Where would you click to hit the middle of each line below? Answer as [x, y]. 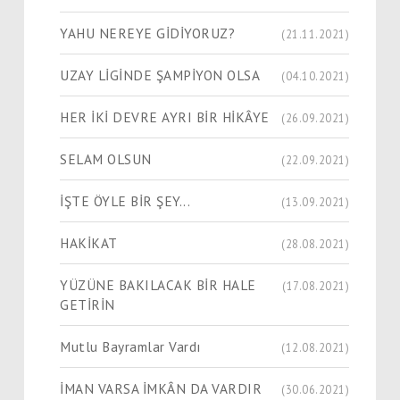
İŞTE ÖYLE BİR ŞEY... [125, 200]
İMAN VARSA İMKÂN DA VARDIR [161, 388]
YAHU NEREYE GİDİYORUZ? [147, 33]
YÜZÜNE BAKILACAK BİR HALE [158, 284]
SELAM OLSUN [106, 158]
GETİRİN [87, 304]
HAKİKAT [89, 242]
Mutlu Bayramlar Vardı [131, 346]
